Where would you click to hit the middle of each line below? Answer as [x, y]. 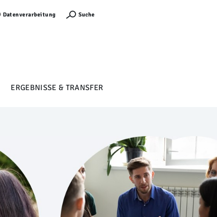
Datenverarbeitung [29, 15]
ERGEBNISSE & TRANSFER [57, 87]
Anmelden [118, 14]
